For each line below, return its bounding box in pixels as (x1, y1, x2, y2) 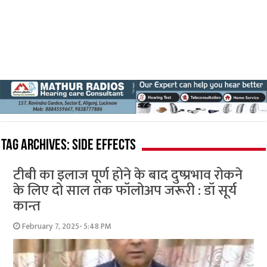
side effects (72, 137, 136, 154)
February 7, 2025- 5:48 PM (22, 219, 112, 233)
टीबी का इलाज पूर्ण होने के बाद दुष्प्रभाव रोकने (13, 163, 243, 187)
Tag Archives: (1, 137, 73, 154)
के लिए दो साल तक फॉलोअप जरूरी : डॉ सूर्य (13, 178, 237, 203)
